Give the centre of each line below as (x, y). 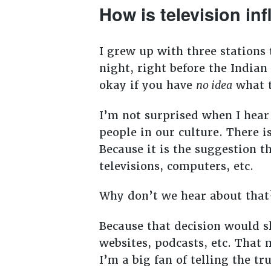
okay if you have (147, 85)
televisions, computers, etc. (180, 166)
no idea (214, 85)
